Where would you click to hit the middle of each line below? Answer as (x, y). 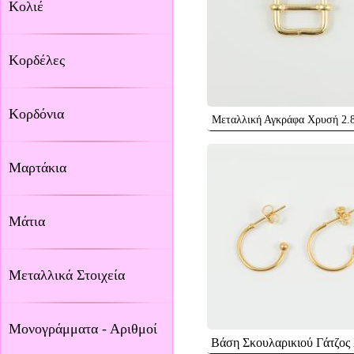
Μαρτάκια (38, 168)
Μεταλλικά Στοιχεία (67, 275)
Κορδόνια (36, 114)
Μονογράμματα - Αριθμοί (83, 329)
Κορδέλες (37, 60)
